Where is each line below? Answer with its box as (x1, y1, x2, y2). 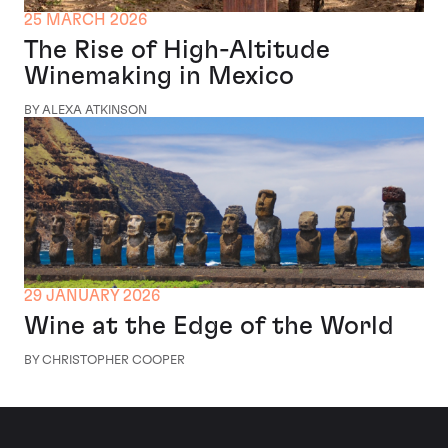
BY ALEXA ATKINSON (24, 104, 147, 118)
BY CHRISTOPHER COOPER (24, 354, 185, 368)
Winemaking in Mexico (24, 63, 294, 90)
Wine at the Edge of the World (24, 313, 394, 340)
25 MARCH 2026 (24, 12, 147, 29)
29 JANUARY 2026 (24, 288, 160, 305)
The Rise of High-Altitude (24, 37, 330, 64)
